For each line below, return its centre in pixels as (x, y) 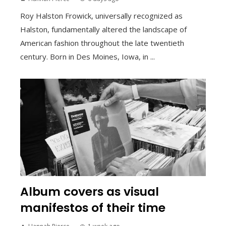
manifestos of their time (93, 207)
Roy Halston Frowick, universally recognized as (101, 16)
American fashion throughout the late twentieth (102, 43)
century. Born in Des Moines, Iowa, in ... (88, 57)
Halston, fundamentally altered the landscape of (103, 30)
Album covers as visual (90, 191)
